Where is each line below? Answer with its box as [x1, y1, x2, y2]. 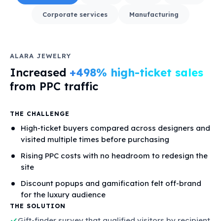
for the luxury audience [21, 190, 106, 200]
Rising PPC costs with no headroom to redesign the [21, 151, 208, 161]
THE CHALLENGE [10, 110, 70, 118]
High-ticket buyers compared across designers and [21, 123, 210, 133]
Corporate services [42, 10, 108, 19]
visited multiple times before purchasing [21, 135, 169, 145]
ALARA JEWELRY [10, 52, 72, 60]
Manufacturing [129, 10, 179, 19]
